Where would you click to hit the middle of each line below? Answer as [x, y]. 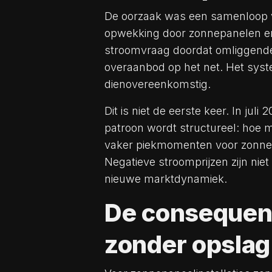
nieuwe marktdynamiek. [166, 179]
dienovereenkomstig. [158, 84]
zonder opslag [188, 245]
